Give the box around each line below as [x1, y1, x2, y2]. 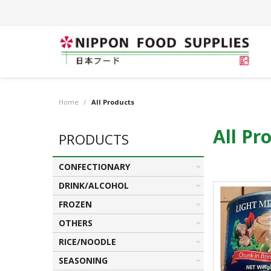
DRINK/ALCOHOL [59, 180, 129, 191]
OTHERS [59, 217, 93, 229]
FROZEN [59, 198, 92, 210]
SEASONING [59, 255, 108, 266]
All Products [91, 97, 134, 106]
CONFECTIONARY [59, 161, 130, 172]
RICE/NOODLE [59, 236, 116, 247]
